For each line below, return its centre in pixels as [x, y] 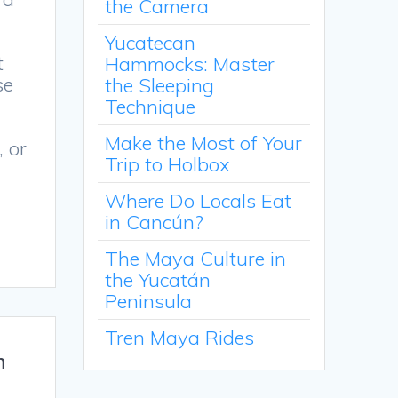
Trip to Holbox [168, 165]
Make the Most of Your [204, 143]
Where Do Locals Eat [199, 201]
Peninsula [149, 302]
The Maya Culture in [196, 259]
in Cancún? [155, 223]
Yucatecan [151, 43]
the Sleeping [160, 86]
